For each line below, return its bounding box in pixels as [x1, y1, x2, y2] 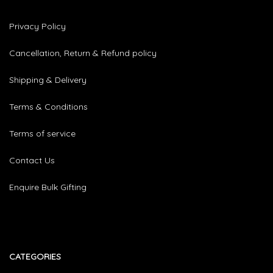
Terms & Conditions [9, 101, 88, 112]
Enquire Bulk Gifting [9, 181, 87, 193]
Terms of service [9, 127, 76, 139]
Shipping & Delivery [9, 74, 87, 85]
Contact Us [9, 154, 55, 166]
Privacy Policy [9, 20, 66, 32]
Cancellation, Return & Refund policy [9, 47, 157, 58]
